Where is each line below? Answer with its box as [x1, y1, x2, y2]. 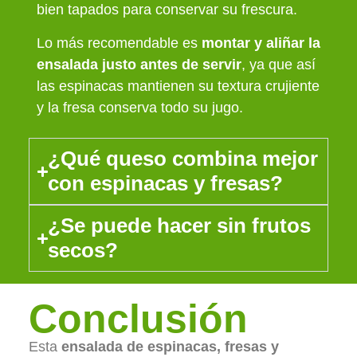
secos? [47, 238, 118, 263]
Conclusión [28, 296, 248, 341]
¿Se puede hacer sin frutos [47, 214, 311, 238]
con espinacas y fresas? [47, 171, 283, 196]
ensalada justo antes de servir [36, 56, 241, 73]
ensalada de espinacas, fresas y [61, 338, 279, 355]
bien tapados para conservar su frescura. [36, 2, 297, 18]
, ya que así [241, 56, 316, 73]
